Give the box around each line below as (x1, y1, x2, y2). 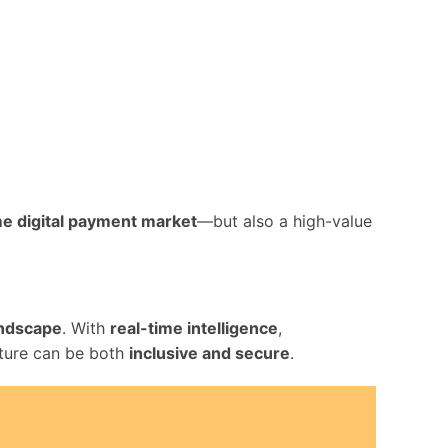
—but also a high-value (197, 211, 372, 231)
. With (62, 318, 110, 338)
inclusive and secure (129, 343, 290, 363)
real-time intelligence (110, 318, 278, 338)
